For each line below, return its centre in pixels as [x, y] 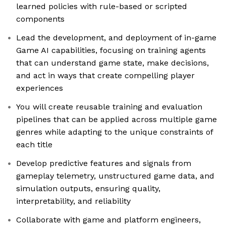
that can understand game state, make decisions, [112, 63]
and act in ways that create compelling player [105, 76]
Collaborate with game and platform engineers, [108, 220]
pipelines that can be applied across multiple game [117, 120]
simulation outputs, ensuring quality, [88, 189]
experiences [40, 88]
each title [34, 145]
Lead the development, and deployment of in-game [116, 38]
